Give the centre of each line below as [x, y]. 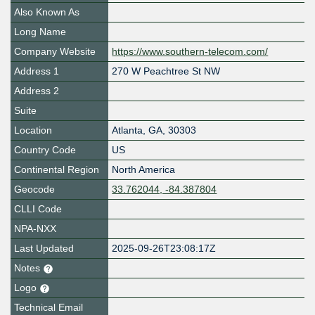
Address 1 [37, 71]
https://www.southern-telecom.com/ [190, 52]
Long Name [40, 32]
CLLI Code [38, 209]
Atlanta [128, 130]
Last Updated [44, 249]
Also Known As [47, 12]
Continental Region [57, 170]
